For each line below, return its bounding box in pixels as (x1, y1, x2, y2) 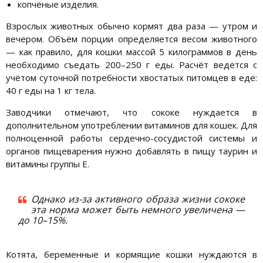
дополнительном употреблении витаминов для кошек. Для (6, 119, 257, 131)
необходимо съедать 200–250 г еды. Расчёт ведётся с (6, 59, 257, 71)
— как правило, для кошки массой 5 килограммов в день (6, 46, 257, 58)
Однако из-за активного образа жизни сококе (31, 193, 245, 206)
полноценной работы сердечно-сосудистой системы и (6, 132, 257, 144)
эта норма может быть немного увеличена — (31, 203, 245, 217)
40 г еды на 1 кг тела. (6, 85, 96, 97)
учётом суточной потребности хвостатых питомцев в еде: (6, 72, 257, 84)
